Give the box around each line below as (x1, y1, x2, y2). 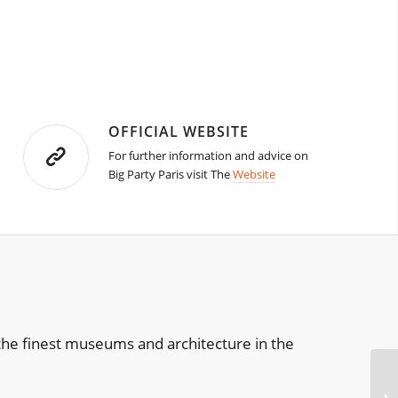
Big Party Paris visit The (108, 166, 234, 183)
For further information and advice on (108, 147, 309, 164)
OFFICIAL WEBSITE (108, 122, 250, 142)
